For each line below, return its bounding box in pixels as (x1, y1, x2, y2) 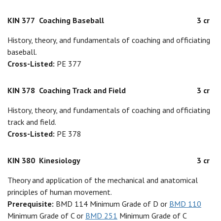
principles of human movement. (7, 187, 112, 197)
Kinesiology (39, 155, 80, 165)
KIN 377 (7, 15, 35, 25)
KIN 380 (7, 155, 35, 165)
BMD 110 (169, 199, 201, 209)
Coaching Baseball (39, 15, 104, 25)
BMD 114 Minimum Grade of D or (56, 199, 169, 209)
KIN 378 (7, 85, 35, 95)
